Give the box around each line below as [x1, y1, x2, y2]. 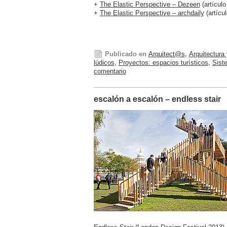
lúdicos [93, 59, 115, 67]
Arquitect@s [148, 50, 185, 58]
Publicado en [104, 50, 146, 58]
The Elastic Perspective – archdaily [99, 9, 204, 17]
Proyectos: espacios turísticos [118, 59, 208, 67]
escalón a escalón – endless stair [93, 94, 221, 103]
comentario [93, 67, 126, 75]
